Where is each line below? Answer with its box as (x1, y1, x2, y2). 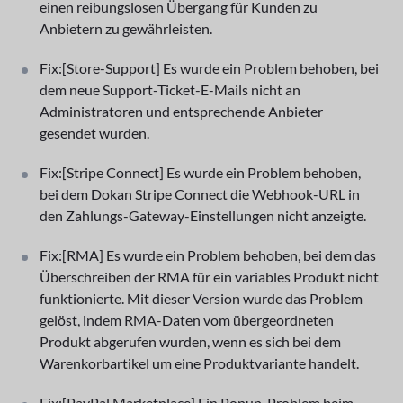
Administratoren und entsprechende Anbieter (40, 102, 323, 120)
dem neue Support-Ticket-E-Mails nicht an (40, 80, 300, 98)
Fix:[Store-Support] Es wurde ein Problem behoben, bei (40, 58, 379, 76)
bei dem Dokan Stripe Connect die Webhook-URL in (40, 184, 360, 202)
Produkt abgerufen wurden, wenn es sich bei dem (40, 332, 341, 350)
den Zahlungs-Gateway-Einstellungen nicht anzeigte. (40, 206, 366, 224)
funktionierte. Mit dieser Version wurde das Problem (40, 289, 363, 307)
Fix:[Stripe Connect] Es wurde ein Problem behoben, (40, 163, 361, 181)
